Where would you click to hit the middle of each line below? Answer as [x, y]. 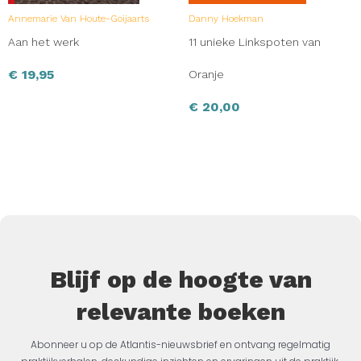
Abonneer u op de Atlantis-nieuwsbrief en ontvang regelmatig [180, 344]
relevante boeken [180, 311]
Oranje [206, 74]
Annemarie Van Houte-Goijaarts [79, 19]
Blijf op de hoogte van [180, 279]
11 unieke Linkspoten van [255, 42]
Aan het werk [44, 42]
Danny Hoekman [226, 19]
